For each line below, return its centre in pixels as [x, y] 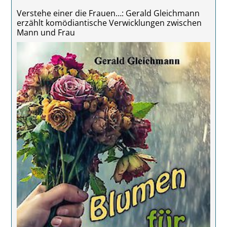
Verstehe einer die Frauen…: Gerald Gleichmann [108, 13]
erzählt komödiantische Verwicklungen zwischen [109, 23]
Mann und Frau [46, 32]
